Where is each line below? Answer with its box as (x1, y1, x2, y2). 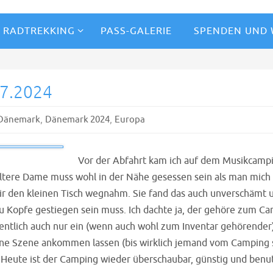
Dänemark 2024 (44, 114, 110, 126)
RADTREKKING (3, 25, 75, 37)
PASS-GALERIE (101, 25, 172, 37)
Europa (114, 114, 145, 126)
